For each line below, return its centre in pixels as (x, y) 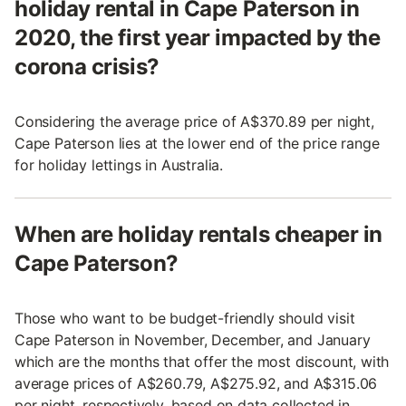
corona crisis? (87, 66)
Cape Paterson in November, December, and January (193, 339)
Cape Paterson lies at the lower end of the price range (197, 143)
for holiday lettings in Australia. (119, 164)
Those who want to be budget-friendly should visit (185, 318)
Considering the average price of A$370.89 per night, (194, 121)
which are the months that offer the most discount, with (202, 361)
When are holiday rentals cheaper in (199, 234)
